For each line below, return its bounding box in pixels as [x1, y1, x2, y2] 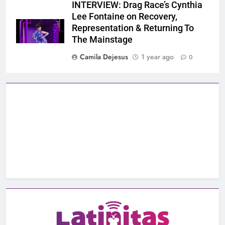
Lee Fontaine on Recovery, [72, 12, 177, 22]
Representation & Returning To [72, 23, 194, 34]
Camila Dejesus [80, 52, 128, 62]
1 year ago [141, 52, 174, 62]
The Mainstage [72, 35, 133, 45]
